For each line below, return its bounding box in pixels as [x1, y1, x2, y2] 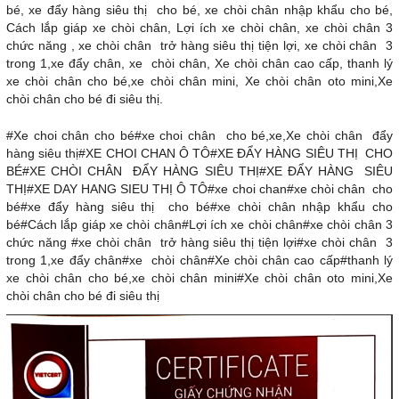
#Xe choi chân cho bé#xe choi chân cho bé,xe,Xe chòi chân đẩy [6, 128, 393, 142]
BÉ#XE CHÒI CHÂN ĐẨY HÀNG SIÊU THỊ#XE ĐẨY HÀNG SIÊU [6, 164, 393, 178]
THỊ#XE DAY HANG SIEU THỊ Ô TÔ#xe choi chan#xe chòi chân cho [6, 182, 393, 196]
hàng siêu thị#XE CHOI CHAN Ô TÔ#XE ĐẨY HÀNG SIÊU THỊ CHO [6, 146, 393, 160]
